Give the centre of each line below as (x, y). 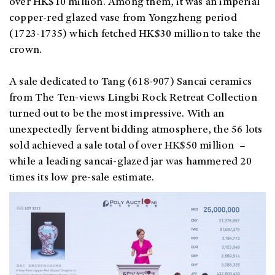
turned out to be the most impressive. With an (117, 114)
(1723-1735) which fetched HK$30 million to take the (135, 35)
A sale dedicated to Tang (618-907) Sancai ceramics (131, 83)
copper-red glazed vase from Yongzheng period (123, 19)
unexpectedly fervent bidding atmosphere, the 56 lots (136, 130)
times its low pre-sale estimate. (82, 178)
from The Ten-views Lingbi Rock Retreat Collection (133, 99)
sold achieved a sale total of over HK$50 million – (128, 146)
